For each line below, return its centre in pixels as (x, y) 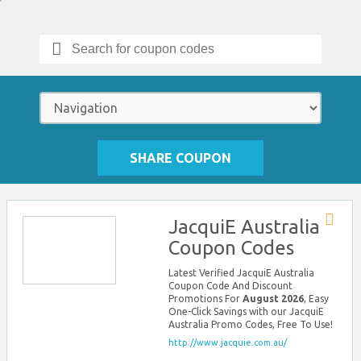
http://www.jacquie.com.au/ (228, 342)
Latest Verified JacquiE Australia (241, 273)
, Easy (316, 299)
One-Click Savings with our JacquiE (246, 311)
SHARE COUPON (180, 158)
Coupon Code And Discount (230, 286)
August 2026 (273, 299)
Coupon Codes (231, 248)
